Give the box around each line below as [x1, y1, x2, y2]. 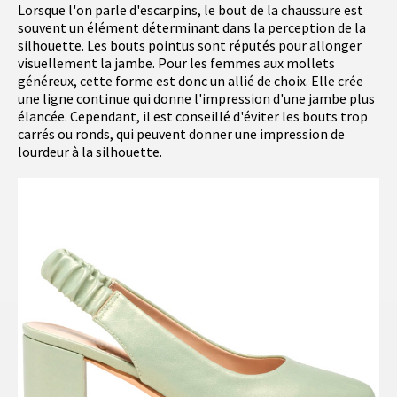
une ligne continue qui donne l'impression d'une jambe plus [18, 90, 375, 108]
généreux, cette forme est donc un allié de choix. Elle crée [18, 72, 363, 90]
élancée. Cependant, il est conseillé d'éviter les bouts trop [18, 107, 368, 126]
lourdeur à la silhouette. [18, 143, 162, 161]
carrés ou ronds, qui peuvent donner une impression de [18, 125, 345, 144]
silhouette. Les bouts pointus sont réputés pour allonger [18, 36, 362, 55]
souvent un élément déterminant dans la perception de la [18, 19, 366, 37]
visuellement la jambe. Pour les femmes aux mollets [18, 54, 335, 73]
